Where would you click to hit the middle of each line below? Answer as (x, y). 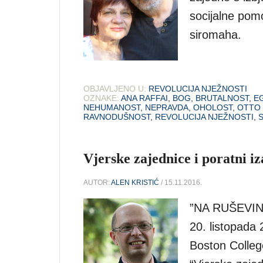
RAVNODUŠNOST (117, 117)
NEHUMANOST (112, 108)
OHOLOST (213, 108)
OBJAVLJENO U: (115, 89)
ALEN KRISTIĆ (135, 183)
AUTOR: (97, 183)
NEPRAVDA (167, 108)
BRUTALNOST (222, 98)
